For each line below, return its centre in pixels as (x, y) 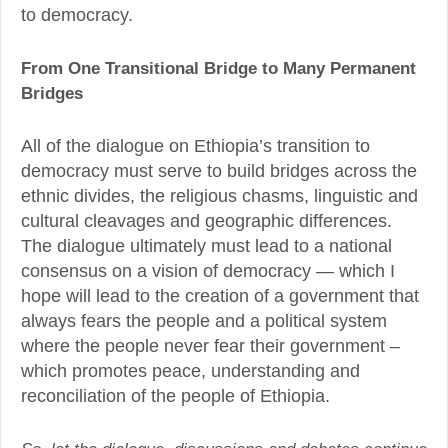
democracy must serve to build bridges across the (219, 171)
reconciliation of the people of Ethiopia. (175, 396)
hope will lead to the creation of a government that (220, 296)
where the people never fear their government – (210, 346)
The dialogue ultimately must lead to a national (206, 246)
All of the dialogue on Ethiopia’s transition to (195, 146)
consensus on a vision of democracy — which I (208, 271)
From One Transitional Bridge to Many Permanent (218, 68)
